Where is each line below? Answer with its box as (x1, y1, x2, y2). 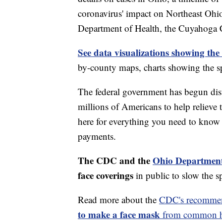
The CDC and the (78, 154, 153, 167)
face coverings (78, 168, 133, 182)
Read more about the (78, 193, 159, 206)
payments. (78, 130, 116, 143)
